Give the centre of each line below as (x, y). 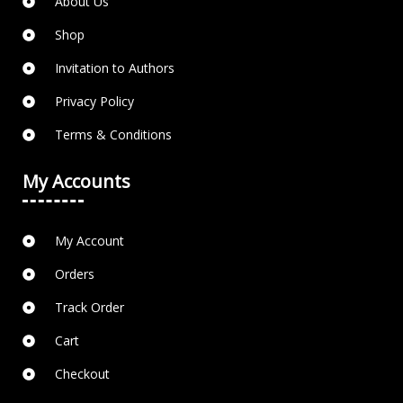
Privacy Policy (94, 102)
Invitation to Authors (114, 68)
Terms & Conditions (113, 135)
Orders (74, 274)
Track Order (89, 308)
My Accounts (76, 182)
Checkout (82, 374)
